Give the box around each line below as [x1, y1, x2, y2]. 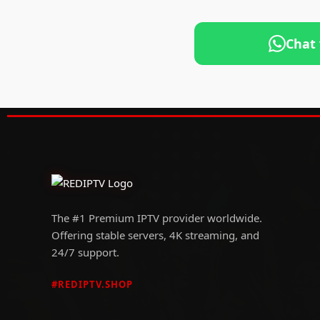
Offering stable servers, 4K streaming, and [51, 227, 259, 242]
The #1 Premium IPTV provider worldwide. [51, 210, 262, 225]
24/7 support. [51, 244, 119, 259]
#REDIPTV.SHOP [51, 277, 133, 291]
